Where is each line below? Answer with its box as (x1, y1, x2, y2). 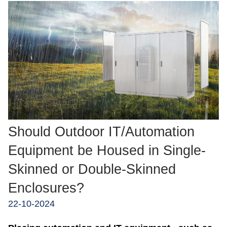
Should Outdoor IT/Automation (8, 124, 195, 140)
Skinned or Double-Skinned (8, 162, 176, 177)
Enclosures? (8, 180, 84, 196)
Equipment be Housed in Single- (8, 143, 206, 159)
